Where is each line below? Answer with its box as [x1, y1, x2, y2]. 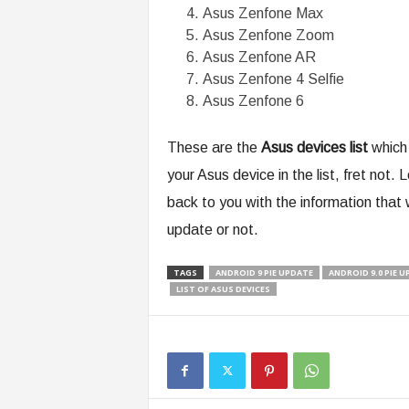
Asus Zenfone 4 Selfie [202, 70, 344, 87]
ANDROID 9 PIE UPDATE [215, 266, 313, 278]
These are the [166, 139, 261, 155]
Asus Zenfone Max [202, 5, 323, 21]
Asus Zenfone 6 [202, 92, 304, 109]
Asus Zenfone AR [202, 48, 316, 65]
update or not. [166, 221, 258, 237]
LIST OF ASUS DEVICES [175, 282, 270, 295]
